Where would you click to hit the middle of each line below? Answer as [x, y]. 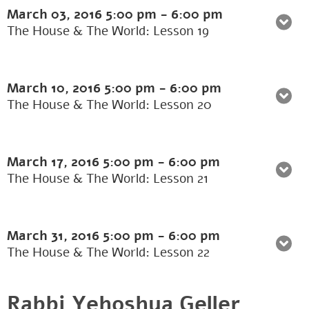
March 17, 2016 [55, 162]
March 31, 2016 [55, 236]
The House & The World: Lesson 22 [108, 253]
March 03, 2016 [56, 15]
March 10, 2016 [56, 89]
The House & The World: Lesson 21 [108, 179]
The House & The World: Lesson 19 [108, 31]
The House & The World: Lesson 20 [109, 105]
